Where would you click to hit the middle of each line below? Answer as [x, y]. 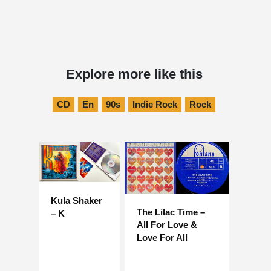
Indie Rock [155, 105]
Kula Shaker [77, 201]
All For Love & [167, 225]
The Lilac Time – [171, 212]
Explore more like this [134, 74]
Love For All [162, 238]
